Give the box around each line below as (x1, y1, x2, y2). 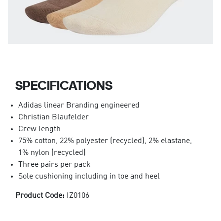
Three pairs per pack (18, 160, 91, 169)
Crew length (18, 125, 61, 133)
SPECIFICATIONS (15, 77, 112, 93)
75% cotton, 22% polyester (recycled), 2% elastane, (18, 137, 192, 145)
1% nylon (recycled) (18, 148, 86, 157)
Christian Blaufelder (18, 113, 89, 121)
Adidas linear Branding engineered (18, 101, 140, 110)
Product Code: (15, 191, 67, 200)
